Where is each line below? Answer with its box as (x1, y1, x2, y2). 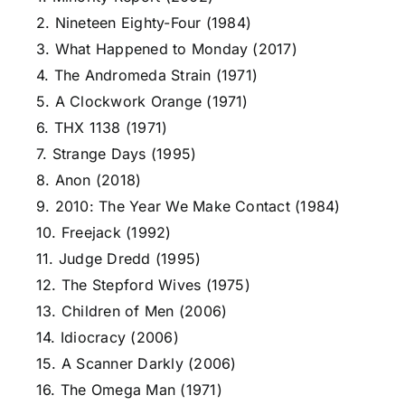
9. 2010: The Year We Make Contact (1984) (36, 197, 341, 215)
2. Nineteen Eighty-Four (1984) (36, 14, 252, 32)
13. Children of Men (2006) (36, 302, 228, 320)
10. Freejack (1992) (36, 223, 172, 241)
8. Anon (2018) (36, 171, 142, 189)
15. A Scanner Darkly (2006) (36, 354, 237, 372)
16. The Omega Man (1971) (36, 381, 222, 399)
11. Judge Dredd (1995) (36, 250, 202, 268)
